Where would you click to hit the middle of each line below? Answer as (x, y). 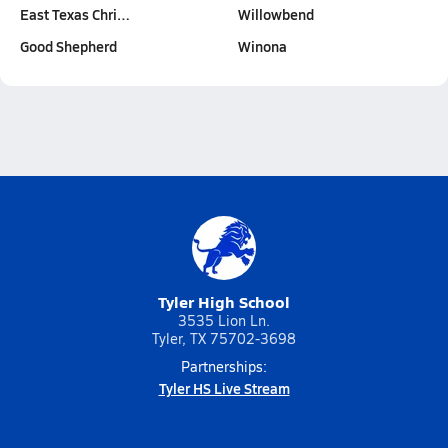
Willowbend (276, 14)
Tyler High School (224, 301)
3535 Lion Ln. (224, 320)
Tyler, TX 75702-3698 (224, 338)
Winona (262, 46)
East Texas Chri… (75, 14)
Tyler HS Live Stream (224, 388)
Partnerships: (224, 366)
